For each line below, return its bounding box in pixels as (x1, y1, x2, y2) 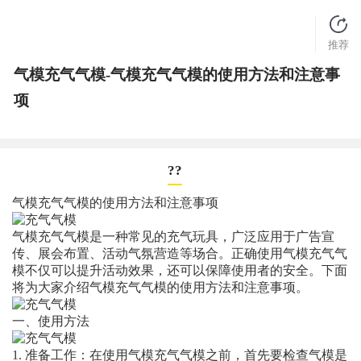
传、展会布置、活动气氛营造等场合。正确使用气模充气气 (11, 247, 347, 261)
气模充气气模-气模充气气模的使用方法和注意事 (13, 66, 340, 84)
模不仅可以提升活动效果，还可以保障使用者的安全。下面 (11, 263, 347, 278)
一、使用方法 (11, 314, 89, 329)
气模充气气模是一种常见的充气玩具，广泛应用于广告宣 (11, 230, 334, 244)
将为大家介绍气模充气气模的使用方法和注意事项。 (11, 280, 309, 295)
